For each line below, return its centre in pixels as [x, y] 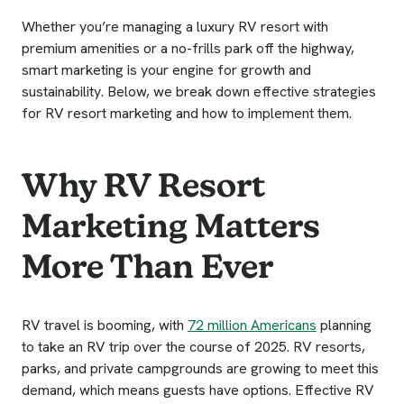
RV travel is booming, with [105, 326]
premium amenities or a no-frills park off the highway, [188, 48]
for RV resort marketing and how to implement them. [187, 113]
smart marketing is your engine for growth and [166, 69]
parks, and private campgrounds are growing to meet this [200, 369]
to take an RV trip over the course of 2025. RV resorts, [193, 347]
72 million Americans [252, 326]
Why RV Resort [143, 185]
